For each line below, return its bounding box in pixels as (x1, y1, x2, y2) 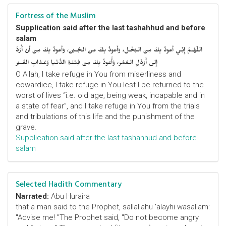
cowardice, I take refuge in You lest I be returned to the (16, 80, 204, 89)
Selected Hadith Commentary (16, 178, 122, 191)
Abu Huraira (49, 192, 90, 201)
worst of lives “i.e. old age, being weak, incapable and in (16, 91, 205, 100)
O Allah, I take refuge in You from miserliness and (16, 70, 181, 79)
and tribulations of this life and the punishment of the (16, 112, 195, 121)
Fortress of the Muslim (16, 9, 96, 22)
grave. (16, 123, 37, 132)
